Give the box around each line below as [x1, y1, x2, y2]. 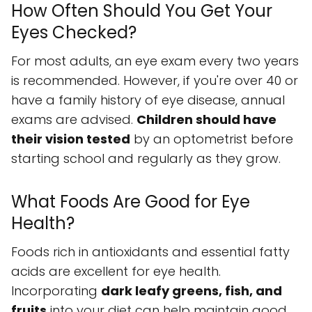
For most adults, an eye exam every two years [11, 52, 299, 70]
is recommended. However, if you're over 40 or [11, 72, 298, 90]
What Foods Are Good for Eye [11, 190, 250, 214]
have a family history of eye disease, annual [11, 91, 285, 109]
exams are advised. [11, 111, 136, 129]
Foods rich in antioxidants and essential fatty [11, 243, 290, 261]
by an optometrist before [130, 130, 293, 148]
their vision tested [11, 130, 130, 148]
